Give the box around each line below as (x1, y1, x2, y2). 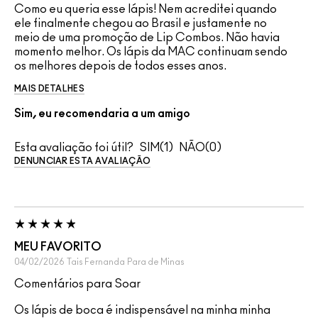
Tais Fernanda (67, 257, 125, 266)
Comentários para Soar (14, 278, 141, 290)
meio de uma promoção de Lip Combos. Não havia (14, 31, 280, 43)
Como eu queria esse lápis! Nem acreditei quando (14, 3, 277, 15)
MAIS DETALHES (14, 84, 84, 93)
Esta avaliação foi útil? (14, 141, 133, 153)
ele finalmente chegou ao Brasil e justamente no (14, 17, 267, 29)
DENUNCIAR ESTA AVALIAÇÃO (14, 156, 151, 165)
